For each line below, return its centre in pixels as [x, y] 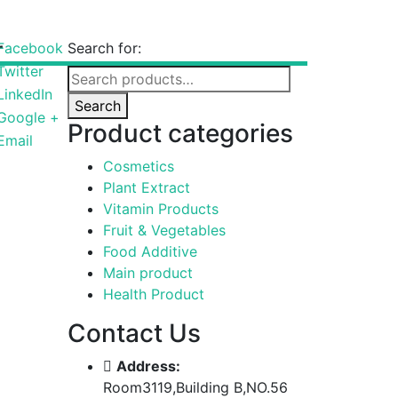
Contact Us [134, 333]
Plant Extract [147, 187]
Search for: [104, 48]
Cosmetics [139, 166]
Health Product [154, 294]
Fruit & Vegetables [164, 230]
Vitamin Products [161, 208]
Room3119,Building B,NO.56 [195, 387]
